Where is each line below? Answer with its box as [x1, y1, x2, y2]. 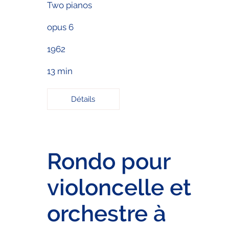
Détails [71, 95, 96, 104]
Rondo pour [47, 148, 170, 174]
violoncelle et [47, 174, 191, 200]
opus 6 [47, 21, 74, 32]
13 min [47, 66, 73, 77]
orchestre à [47, 200, 166, 226]
